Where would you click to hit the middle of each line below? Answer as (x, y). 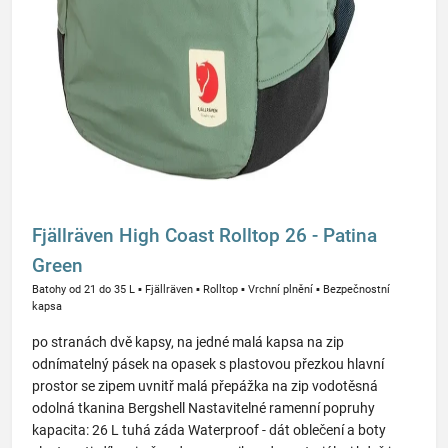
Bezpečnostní (356, 289)
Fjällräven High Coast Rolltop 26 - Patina (204, 235)
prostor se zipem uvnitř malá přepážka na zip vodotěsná (205, 386)
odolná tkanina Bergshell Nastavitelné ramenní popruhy (203, 408)
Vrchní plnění (280, 289)
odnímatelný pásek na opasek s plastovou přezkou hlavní (208, 364)
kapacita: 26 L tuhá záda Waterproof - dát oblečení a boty (209, 430)
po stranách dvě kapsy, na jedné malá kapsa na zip (188, 342)
